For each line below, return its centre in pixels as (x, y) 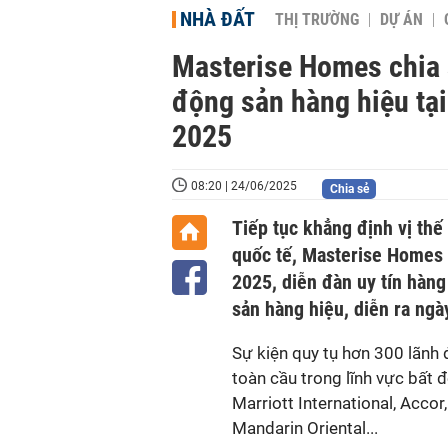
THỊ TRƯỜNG (317, 20)
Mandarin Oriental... (305, 428)
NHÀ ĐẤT (217, 19)
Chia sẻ (349, 189)
